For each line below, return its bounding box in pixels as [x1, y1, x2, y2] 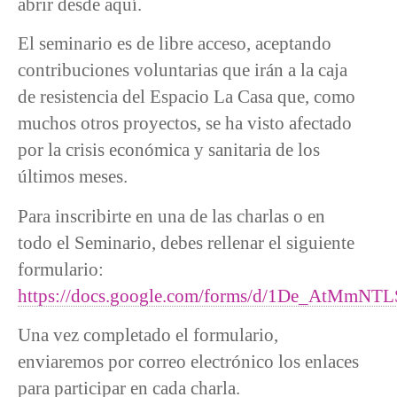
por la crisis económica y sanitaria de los [18, 139, 320, 160]
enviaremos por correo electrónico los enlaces [18, 351, 359, 372]
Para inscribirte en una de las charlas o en [18, 205, 325, 226]
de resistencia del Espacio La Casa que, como [18, 86, 355, 107]
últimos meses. [18, 166, 128, 187]
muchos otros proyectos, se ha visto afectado [18, 113, 352, 134]
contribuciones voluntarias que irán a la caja [18, 59, 347, 81]
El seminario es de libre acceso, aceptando [18, 33, 331, 54]
